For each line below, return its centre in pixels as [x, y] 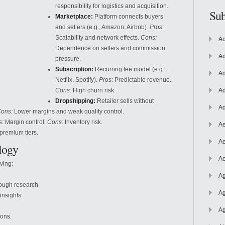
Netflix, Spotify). [77, 80]
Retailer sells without [125, 101]
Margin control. [25, 122]
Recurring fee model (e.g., [130, 69]
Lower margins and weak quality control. [68, 111]
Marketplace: [74, 17]
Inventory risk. [83, 122]
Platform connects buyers [128, 17]
